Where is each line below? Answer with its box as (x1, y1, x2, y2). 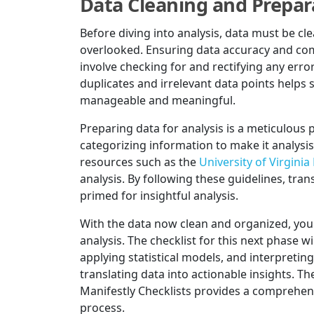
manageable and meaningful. (80, 92, 235, 108)
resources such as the (80, 153, 199, 170)
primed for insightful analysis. (80, 187, 238, 203)
